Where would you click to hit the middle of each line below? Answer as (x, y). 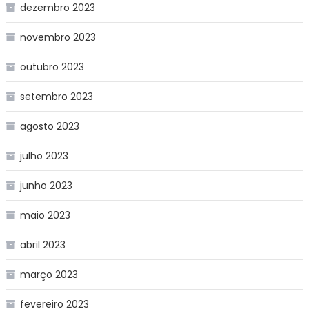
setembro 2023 (56, 96)
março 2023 (49, 274)
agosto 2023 (49, 126)
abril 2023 (42, 245)
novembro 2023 (58, 37)
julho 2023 (44, 156)
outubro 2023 (52, 67)
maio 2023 (45, 215)
